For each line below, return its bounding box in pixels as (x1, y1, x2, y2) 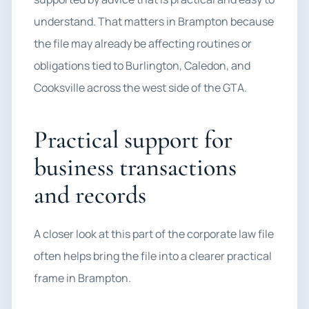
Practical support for (34, 125, 232, 154)
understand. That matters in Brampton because (34, 14, 274, 29)
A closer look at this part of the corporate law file (34, 226, 274, 241)
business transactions (34, 152, 237, 182)
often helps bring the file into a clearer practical (34, 248, 272, 263)
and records (34, 180, 146, 210)
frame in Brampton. (34, 270, 131, 286)
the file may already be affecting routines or (34, 36, 252, 51)
